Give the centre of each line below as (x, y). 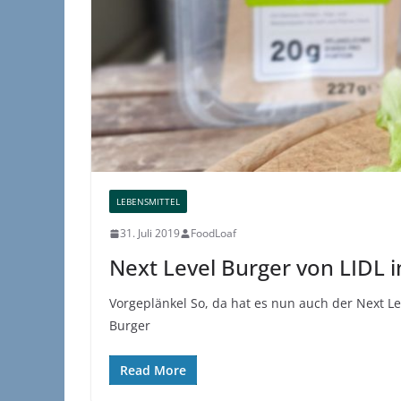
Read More (153, 371)
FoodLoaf (213, 234)
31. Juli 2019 (150, 234)
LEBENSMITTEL (148, 202)
